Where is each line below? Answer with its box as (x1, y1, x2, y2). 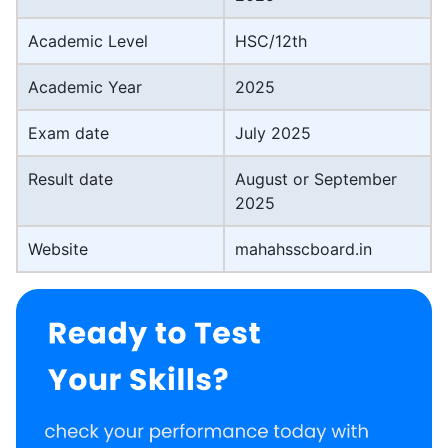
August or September (235, 168, 397, 189)
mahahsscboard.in (235, 238, 372, 259)
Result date (28, 168, 113, 189)
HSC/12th (235, 30, 307, 51)
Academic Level (28, 30, 148, 51)
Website (28, 238, 88, 259)
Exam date (28, 122, 109, 143)
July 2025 (235, 122, 311, 143)
